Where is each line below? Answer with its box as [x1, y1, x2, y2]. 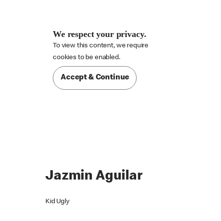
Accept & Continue [60, 74, 129, 82]
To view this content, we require [52, 42, 149, 49]
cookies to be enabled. [52, 54, 120, 61]
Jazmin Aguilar [45, 170, 143, 184]
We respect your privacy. [52, 29, 147, 39]
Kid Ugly [45, 198, 70, 206]
